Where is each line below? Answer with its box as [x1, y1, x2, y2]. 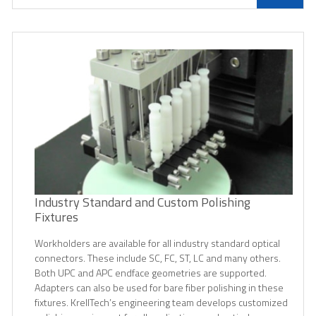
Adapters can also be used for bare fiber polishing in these [35, 279, 284, 295]
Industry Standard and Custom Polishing [35, 192, 250, 212]
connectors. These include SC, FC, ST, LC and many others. [35, 250, 281, 265]
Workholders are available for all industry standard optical [35, 235, 280, 250]
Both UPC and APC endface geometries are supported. [35, 265, 267, 280]
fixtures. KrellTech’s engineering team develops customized [35, 294, 288, 310]
